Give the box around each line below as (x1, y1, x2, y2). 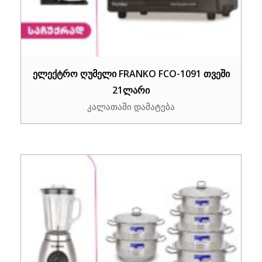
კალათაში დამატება (87, 100, 175, 112)
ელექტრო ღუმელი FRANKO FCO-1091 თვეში (32, 67, 230, 80)
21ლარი (112, 83, 150, 96)
